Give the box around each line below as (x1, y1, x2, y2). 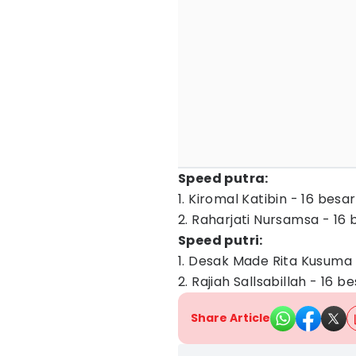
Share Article (191, 310, 270, 326)
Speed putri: (178, 231, 263, 250)
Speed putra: (178, 169, 269, 188)
